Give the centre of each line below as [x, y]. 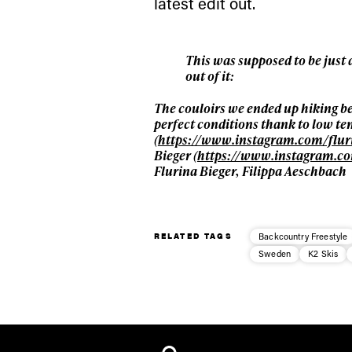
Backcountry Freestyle [303, 236]
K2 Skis [323, 254]
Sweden [275, 254]
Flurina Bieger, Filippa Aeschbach [250, 171]
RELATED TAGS [193, 235]
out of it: [209, 77]
